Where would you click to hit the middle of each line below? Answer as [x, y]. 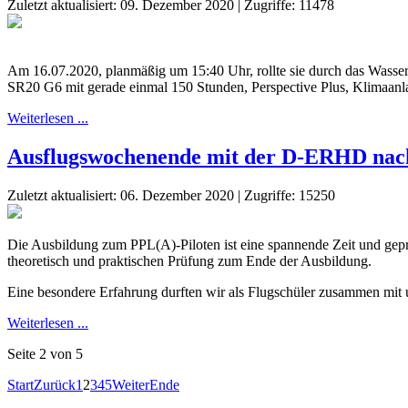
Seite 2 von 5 [45, 353]
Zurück [55, 384]
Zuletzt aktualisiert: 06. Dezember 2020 [121, 195]
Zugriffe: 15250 [290, 195]
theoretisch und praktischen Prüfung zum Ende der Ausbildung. [189, 260]
